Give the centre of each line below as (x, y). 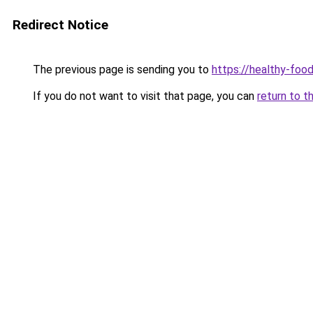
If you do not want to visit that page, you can (144, 96)
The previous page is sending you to (121, 70)
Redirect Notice (60, 25)
